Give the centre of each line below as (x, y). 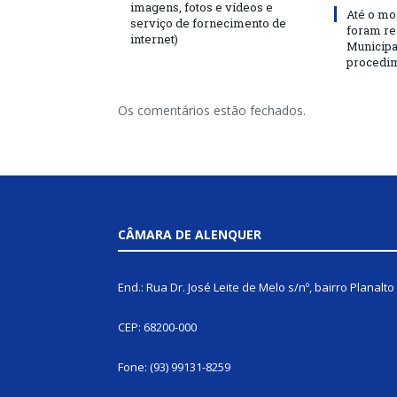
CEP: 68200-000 (157, 327)
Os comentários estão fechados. (212, 110)
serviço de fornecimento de (208, 23)
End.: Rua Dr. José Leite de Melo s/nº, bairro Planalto (256, 287)
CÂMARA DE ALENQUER (190, 234)
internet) (154, 39)
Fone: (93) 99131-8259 (174, 367)
